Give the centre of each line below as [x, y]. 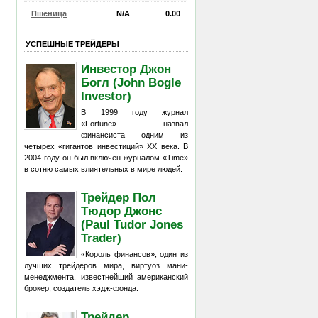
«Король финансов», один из [135, 254]
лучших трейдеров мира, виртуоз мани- [106, 265]
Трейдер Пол [119, 197]
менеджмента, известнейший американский [106, 277]
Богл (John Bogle [131, 82]
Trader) [102, 237]
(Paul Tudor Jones [132, 224]
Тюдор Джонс [122, 210]
